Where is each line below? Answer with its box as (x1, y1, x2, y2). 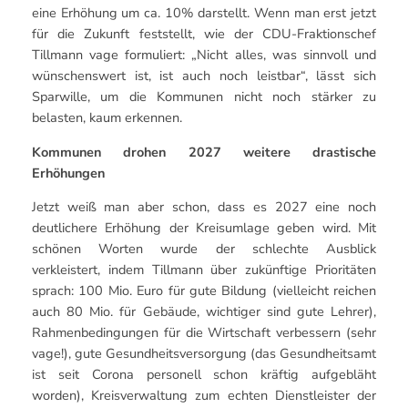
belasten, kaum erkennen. (31, 108, 182, 127)
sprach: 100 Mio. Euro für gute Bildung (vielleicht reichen (31, 281, 377, 301)
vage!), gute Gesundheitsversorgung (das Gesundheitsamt (31, 344, 377, 363)
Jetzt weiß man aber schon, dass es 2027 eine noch (31, 198, 377, 217)
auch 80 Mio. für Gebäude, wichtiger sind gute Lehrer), (31, 302, 377, 321)
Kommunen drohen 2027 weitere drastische (31, 142, 377, 161)
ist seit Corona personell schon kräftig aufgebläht (31, 365, 377, 384)
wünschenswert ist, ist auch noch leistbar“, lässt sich (31, 66, 377, 86)
